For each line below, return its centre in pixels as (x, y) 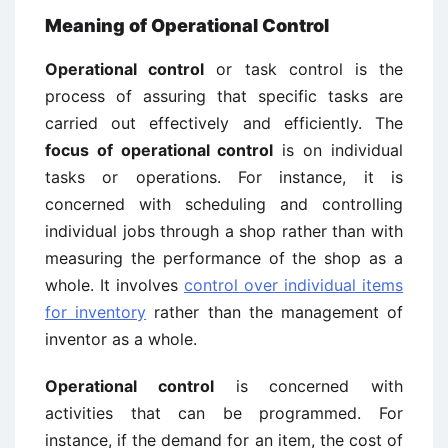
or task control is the (304, 69)
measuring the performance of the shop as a (224, 258)
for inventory (96, 312)
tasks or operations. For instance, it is (224, 177)
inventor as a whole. (121, 339)
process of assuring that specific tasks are (224, 96)
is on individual (338, 150)
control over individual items (293, 285)
